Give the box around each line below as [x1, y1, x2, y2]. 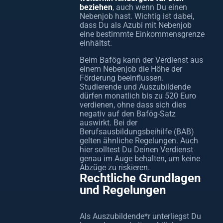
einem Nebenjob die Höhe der [80, 64, 182, 74]
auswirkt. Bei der [80, 118, 137, 127]
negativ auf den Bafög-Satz [80, 109, 176, 118]
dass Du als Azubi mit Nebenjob [80, 20, 192, 30]
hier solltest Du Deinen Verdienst [80, 145, 193, 154]
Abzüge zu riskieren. [80, 163, 150, 172]
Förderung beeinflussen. [80, 73, 164, 83]
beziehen [80, 2, 112, 12]
